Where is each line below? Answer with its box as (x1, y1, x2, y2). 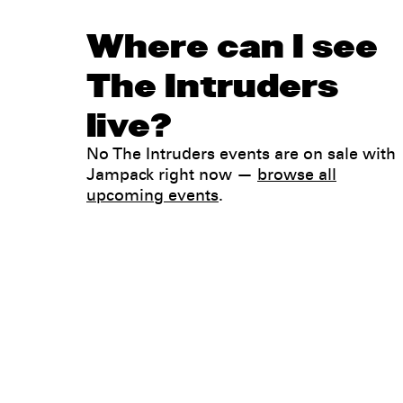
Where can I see (86, 22, 378, 72)
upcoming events (86, 189, 219, 206)
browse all (257, 168, 336, 185)
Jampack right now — (86, 168, 257, 185)
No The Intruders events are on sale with (86, 148, 396, 165)
